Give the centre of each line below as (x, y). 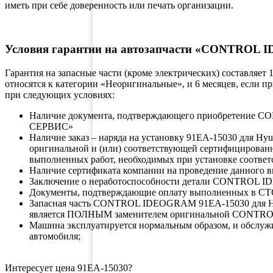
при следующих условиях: (60, 94)
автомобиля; (55, 236)
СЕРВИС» (51, 126)
